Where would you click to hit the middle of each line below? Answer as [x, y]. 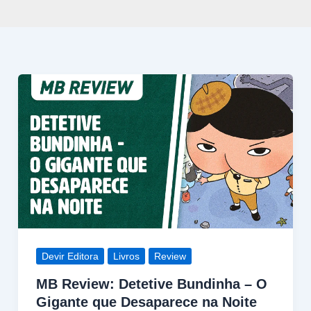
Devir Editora [70, 256]
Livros [126, 256]
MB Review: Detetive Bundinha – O [151, 284]
